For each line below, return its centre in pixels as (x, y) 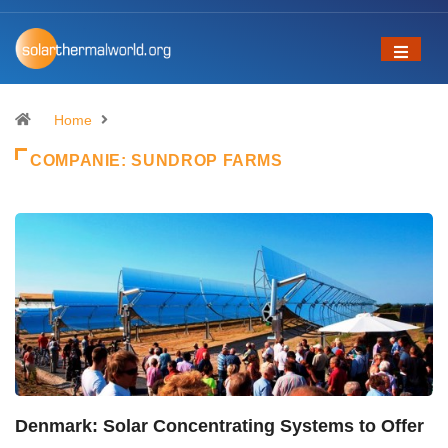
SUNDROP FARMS (207, 161)
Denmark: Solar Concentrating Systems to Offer (219, 425)
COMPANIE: (81, 161)
